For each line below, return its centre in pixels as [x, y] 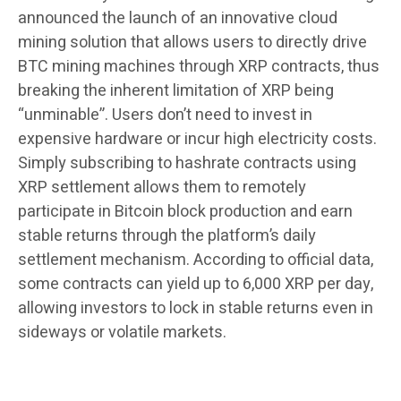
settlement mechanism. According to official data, [196, 260]
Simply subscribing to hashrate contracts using [187, 163]
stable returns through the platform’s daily [167, 235]
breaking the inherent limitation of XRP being [176, 90]
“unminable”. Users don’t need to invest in [165, 115]
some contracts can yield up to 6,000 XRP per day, [196, 284]
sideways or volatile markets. [122, 332]
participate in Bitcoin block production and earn [185, 211]
